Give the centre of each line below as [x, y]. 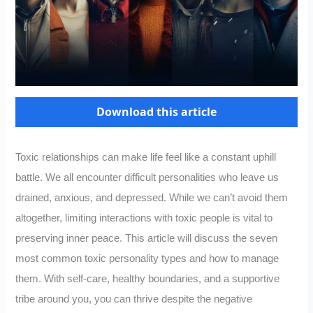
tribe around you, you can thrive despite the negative [134, 299]
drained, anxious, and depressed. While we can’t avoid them [152, 198]
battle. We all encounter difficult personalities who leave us [147, 178]
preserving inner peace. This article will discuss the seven [147, 239]
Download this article [156, 112]
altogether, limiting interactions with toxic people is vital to [144, 218]
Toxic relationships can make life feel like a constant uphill [146, 158]
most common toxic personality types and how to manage [147, 259]
